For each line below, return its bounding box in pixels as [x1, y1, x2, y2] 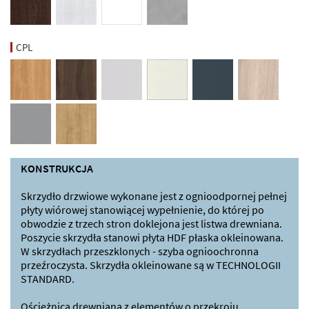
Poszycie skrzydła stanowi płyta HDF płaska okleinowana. [21, 230, 283, 244]
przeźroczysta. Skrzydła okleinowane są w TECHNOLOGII [21, 257, 281, 272]
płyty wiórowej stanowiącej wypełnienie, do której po [21, 202, 264, 217]
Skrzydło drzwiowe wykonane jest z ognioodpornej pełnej [21, 188, 287, 203]
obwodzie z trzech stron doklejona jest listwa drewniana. [21, 216, 282, 230]
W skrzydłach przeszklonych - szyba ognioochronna [21, 243, 259, 258]
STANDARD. [21, 271, 74, 286]
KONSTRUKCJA [21, 161, 93, 175]
